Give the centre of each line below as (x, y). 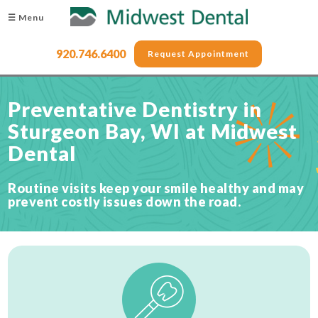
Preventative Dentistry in (135, 109)
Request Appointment (198, 53)
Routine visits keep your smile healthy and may (156, 188)
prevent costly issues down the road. (125, 202)
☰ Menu (26, 17)
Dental (42, 153)
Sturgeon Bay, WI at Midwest (153, 131)
